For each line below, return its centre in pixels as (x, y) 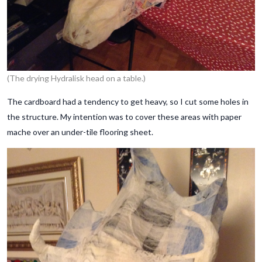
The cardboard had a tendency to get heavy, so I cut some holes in (128, 102)
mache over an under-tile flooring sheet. (80, 132)
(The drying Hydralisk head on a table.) (76, 78)
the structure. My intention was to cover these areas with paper (124, 117)
